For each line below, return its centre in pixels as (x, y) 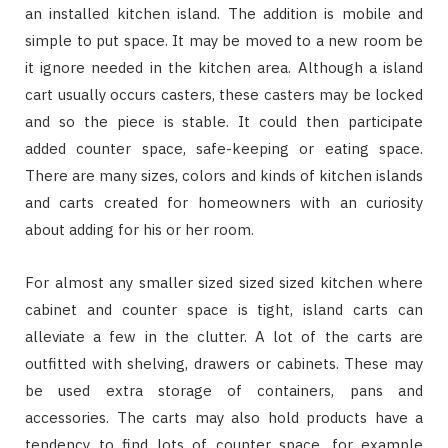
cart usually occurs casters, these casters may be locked (224, 94)
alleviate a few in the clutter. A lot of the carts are (224, 336)
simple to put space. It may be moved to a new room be (224, 40)
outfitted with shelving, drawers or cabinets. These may (224, 363)
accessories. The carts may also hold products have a (224, 417)
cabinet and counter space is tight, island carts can (224, 309)
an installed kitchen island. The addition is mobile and (224, 13)
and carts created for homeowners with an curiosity (224, 202)
